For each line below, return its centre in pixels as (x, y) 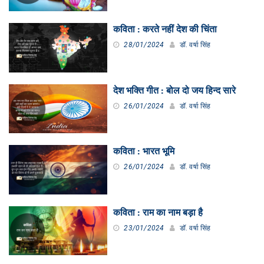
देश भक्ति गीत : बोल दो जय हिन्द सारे (175, 90)
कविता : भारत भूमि (144, 152)
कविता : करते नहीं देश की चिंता (165, 30)
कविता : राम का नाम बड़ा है (158, 212)
